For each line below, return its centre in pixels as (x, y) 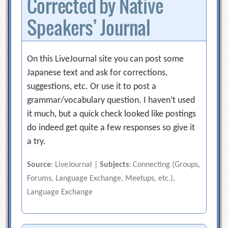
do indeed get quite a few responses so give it (111, 128)
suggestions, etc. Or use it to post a (92, 87)
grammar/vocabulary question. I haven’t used (111, 101)
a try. (37, 142)
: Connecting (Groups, (165, 165)
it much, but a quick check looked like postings (112, 114)
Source (39, 165)
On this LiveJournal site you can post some (106, 59)
